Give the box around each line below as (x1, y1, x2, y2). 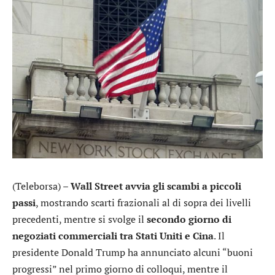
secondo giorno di (147, 212, 231, 226)
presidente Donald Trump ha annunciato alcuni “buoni (12, 245, 253, 259)
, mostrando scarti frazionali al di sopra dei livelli (36, 195, 251, 209)
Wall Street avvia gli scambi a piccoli (71, 179, 241, 193)
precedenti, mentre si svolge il (12, 212, 147, 226)
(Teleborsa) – (12, 179, 71, 193)
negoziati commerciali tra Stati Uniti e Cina (12, 228, 214, 242)
